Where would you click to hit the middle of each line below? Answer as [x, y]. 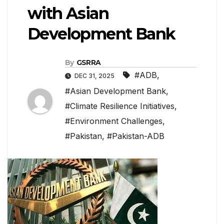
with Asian [68, 13]
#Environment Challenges [114, 121]
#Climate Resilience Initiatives [120, 106]
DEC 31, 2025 [94, 76]
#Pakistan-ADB [136, 136]
